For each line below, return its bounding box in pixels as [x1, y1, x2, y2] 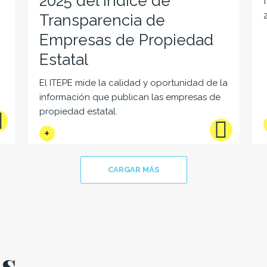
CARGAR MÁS [108, 165, 159, 175]
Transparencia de [39, 11, 165, 29]
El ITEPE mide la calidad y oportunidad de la [39, 77, 228, 89]
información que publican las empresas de [39, 92, 221, 103]
